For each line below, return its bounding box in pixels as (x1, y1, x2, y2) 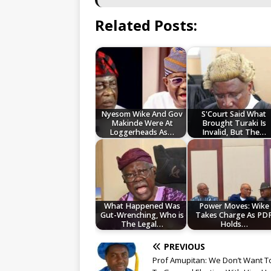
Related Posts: (95, 15, 197, 36)
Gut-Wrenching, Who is (100, 210, 184, 221)
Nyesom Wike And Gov (101, 109, 183, 120)
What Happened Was (103, 201, 180, 212)
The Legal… (120, 219, 163, 230)
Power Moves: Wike (198, 201, 269, 212)
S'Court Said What (201, 109, 267, 120)
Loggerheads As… (109, 127, 175, 138)
